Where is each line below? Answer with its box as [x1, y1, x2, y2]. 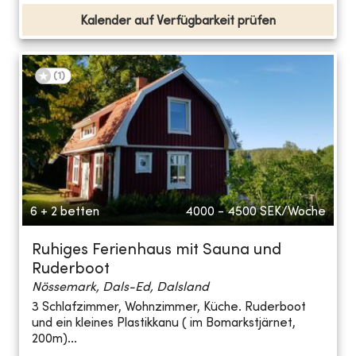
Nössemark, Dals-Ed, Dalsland [32, 281, 209, 294]
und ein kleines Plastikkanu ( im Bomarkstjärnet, [32, 317, 296, 331]
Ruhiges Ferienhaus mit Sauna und [32, 242, 281, 258]
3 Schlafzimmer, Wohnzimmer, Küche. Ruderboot [32, 301, 306, 315]
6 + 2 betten [30, 205, 99, 219]
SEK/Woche [260, 205, 326, 219]
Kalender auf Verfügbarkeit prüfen [80, 14, 276, 28]
